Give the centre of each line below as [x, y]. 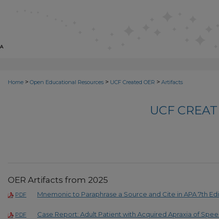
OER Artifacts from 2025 [58, 180]
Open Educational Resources [67, 82]
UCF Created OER [132, 82]
